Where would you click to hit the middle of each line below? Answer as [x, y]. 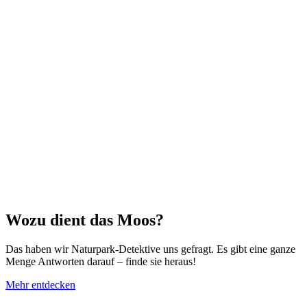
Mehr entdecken [40, 285]
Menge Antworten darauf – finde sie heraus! [101, 262]
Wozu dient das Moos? [85, 220]
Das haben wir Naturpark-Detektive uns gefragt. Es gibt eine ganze [150, 249]
